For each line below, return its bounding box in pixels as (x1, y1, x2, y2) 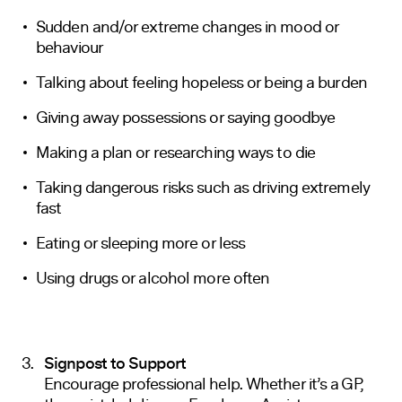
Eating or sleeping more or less (36, 231, 246, 255)
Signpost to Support (44, 351, 186, 376)
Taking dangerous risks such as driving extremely (36, 175, 370, 199)
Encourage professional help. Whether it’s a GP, (44, 371, 363, 396)
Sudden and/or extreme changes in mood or (36, 14, 339, 39)
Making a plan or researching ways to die (36, 140, 315, 164)
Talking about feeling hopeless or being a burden (36, 70, 367, 94)
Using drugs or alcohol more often (36, 266, 270, 290)
